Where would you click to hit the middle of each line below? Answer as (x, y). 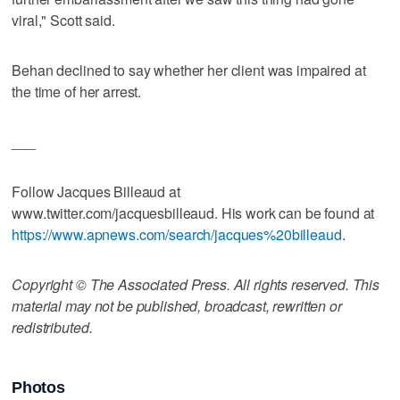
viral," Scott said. (63, 20)
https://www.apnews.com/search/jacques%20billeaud (177, 234)
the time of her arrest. (77, 91)
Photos (38, 388)
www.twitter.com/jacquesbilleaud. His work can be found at (193, 212)
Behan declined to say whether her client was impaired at (189, 70)
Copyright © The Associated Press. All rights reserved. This (196, 284)
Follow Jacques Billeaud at (96, 191)
